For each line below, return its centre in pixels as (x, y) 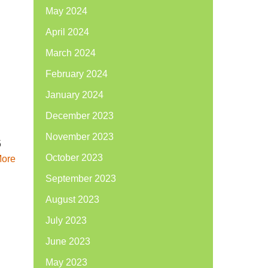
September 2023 (81, 179)
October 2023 (74, 158)
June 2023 (68, 241)
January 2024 (74, 95)
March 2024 (71, 53)
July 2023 (66, 220)
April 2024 (67, 32)
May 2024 (66, 11)
